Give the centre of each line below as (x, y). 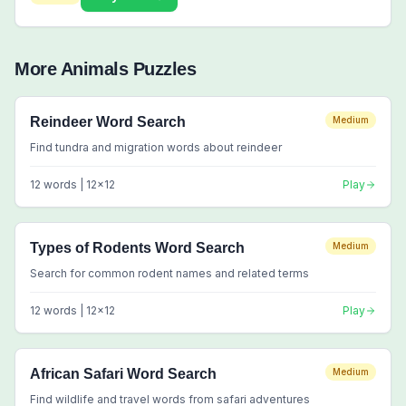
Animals (94, 69)
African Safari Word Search (123, 374)
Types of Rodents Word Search (137, 248)
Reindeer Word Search (108, 122)
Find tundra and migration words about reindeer (156, 147)
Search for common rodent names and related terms (169, 273)
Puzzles (162, 69)
